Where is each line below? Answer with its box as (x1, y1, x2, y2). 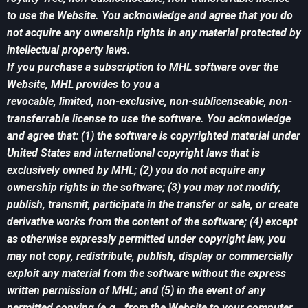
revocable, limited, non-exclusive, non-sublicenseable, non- (7, 95, 292, 109)
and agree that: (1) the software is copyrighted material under (7, 129, 300, 143)
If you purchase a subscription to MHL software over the (7, 60, 278, 74)
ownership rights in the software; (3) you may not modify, (7, 181, 281, 195)
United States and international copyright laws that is (7, 146, 260, 160)
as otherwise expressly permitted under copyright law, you (7, 232, 286, 246)
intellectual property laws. (7, 43, 131, 57)
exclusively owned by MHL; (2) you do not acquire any (7, 164, 265, 177)
